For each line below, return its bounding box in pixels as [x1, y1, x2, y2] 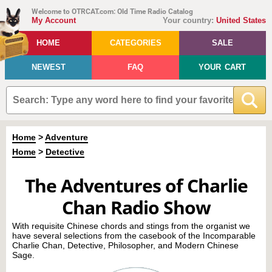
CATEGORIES [109, 38, 161, 47]
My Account [32, 16, 76, 25]
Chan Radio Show [61, 195, 211, 220]
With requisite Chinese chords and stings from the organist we [12, 221, 250, 231]
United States [216, 16, 266, 25]
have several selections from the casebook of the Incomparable [12, 231, 256, 240]
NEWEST [31, 63, 66, 72]
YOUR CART [199, 63, 246, 72]
